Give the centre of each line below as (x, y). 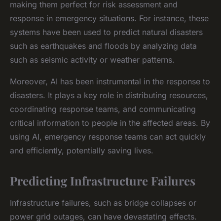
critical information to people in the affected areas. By (110, 123)
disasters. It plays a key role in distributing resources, (109, 95)
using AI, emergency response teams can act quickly (108, 136)
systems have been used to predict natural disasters (106, 32)
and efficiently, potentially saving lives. (82, 150)
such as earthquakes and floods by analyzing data (103, 46)
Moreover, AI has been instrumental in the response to (110, 81)
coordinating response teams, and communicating (103, 109)
